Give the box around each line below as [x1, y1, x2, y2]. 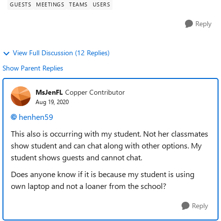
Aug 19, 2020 [36, 97, 69, 106]
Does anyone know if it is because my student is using [11, 169, 194, 179]
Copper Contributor [65, 87, 125, 97]
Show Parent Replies [2, 63, 63, 73]
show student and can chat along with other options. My [11, 140, 202, 150]
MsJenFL [36, 87, 63, 97]
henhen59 [19, 111, 53, 122]
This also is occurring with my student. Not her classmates [11, 128, 208, 139]
